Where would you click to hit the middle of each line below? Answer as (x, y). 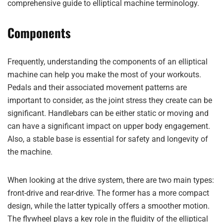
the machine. (30, 152)
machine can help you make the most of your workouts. (104, 75)
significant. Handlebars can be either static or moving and (108, 113)
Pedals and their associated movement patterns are (97, 87)
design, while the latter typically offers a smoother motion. (109, 206)
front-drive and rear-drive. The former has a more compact (108, 193)
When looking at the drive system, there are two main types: (111, 180)
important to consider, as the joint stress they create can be (110, 100)
